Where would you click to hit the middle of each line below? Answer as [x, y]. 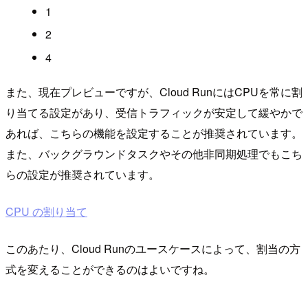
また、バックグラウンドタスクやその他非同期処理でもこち [154, 153]
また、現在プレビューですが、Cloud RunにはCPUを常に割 [154, 91]
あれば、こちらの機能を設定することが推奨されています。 [154, 133]
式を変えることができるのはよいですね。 [110, 269]
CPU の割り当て [46, 211]
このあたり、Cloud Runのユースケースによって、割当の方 [153, 248]
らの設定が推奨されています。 [82, 174]
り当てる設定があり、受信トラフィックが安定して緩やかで [154, 112]
